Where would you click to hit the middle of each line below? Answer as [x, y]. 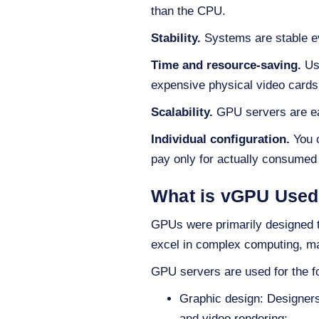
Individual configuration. [220, 139]
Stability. [178, 38]
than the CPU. [188, 11]
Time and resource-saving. [226, 65]
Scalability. [182, 112]
